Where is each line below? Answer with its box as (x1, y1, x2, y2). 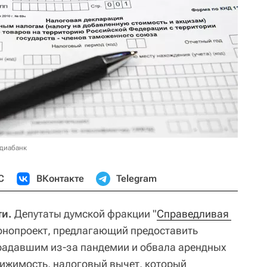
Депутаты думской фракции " (12, 207, 157, 220)
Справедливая (157, 207, 229, 220)
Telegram (116, 173, 157, 184)
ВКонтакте (36, 173, 84, 184)
